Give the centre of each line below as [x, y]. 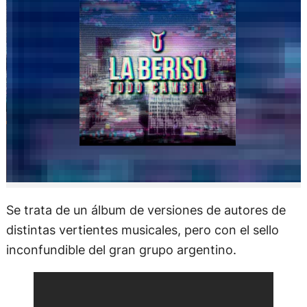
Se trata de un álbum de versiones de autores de [146, 210]
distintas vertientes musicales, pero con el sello [142, 230]
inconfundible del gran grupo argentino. [121, 250]
